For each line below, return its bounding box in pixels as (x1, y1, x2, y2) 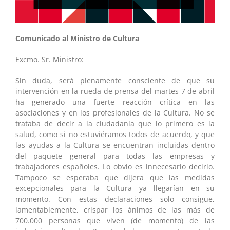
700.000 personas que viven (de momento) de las (15, 215, 215, 225)
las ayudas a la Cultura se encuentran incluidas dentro (15, 140, 215, 150)
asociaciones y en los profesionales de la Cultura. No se (15, 107, 215, 118)
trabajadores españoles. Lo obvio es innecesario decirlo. (15, 161, 215, 171)
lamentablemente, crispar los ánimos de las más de (15, 204, 215, 215)
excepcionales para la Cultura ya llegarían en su (15, 183, 215, 193)
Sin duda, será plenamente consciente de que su (15, 75, 215, 85)
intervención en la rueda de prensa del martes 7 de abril (15, 86, 215, 96)
